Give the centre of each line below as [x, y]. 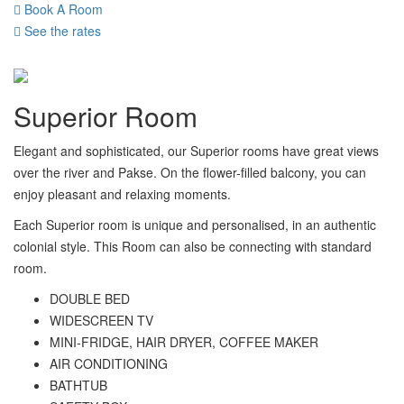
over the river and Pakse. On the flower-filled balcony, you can [190, 172]
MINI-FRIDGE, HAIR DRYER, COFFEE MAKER [186, 342]
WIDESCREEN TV [101, 320]
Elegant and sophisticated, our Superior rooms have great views [196, 151]
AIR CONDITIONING [109, 363]
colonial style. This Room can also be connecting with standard [193, 246]
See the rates [61, 31]
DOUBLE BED [90, 298]
